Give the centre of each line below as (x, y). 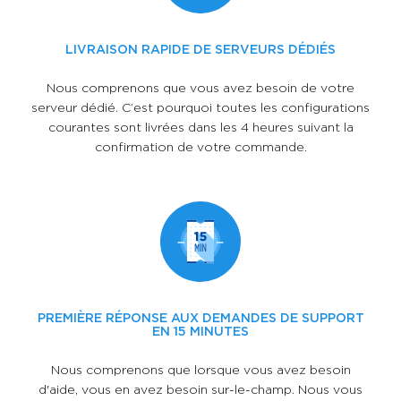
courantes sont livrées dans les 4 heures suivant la (200, 126)
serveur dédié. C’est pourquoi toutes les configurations (200, 107)
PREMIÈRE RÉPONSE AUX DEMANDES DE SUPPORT (200, 317)
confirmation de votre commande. (200, 146)
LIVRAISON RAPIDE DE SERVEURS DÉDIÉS (200, 48)
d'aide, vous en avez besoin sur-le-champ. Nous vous (200, 388)
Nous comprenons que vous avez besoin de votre (200, 87)
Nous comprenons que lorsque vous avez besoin (200, 369)
